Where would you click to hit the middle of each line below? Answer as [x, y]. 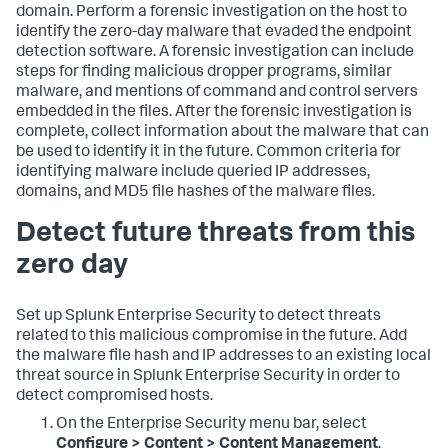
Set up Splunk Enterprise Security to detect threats [198, 316]
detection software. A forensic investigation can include [215, 52]
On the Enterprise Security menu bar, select [211, 424]
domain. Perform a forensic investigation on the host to [211, 12]
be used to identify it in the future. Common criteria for [208, 152]
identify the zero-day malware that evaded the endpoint [214, 32]
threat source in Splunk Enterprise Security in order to [208, 376]
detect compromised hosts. [114, 396]
